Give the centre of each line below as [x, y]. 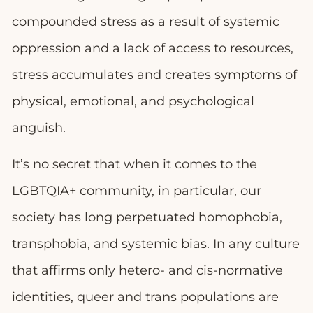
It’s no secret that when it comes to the [134, 165]
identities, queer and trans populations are [145, 297]
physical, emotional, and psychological [133, 101]
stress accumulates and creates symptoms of [154, 74]
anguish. [41, 128]
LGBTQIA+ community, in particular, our [137, 191]
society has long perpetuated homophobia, [147, 218]
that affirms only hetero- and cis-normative [147, 271]
